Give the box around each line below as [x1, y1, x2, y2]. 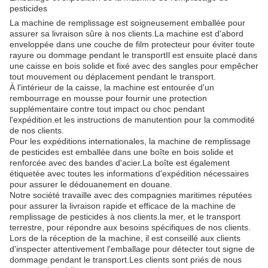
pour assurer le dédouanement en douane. [10, 179, 172, 189]
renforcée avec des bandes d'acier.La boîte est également [10, 158, 230, 167]
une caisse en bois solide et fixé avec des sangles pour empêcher [10, 61, 258, 71]
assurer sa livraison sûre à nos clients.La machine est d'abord [10, 29, 243, 38]
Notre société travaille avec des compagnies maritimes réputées [10, 190, 252, 200]
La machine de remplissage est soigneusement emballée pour [10, 18, 245, 28]
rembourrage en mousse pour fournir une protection [10, 93, 207, 103]
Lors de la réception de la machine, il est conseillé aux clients [10, 233, 240, 243]
